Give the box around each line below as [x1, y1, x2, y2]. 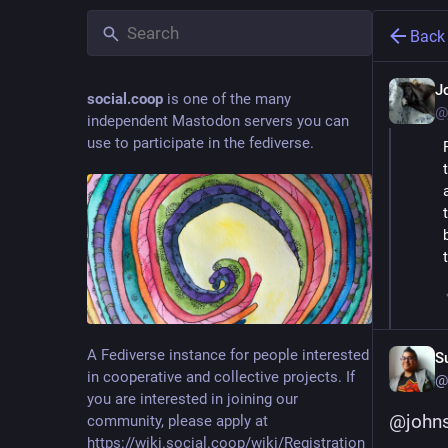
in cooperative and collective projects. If [87, 367, 355, 386]
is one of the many [163, 90, 291, 108]
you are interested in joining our [87, 389, 298, 408]
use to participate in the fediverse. [87, 134, 314, 152]
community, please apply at [87, 411, 268, 430]
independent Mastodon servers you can [87, 112, 349, 130]
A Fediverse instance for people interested [87, 345, 369, 364]
